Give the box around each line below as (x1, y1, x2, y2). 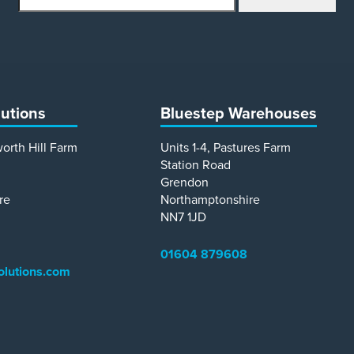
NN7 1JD (160, 209, 206, 226)
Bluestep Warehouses (160, 104, 317, 124)
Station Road (160, 157, 231, 174)
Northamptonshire (160, 192, 260, 209)
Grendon (160, 175, 209, 191)
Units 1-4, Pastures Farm (160, 140, 291, 156)
